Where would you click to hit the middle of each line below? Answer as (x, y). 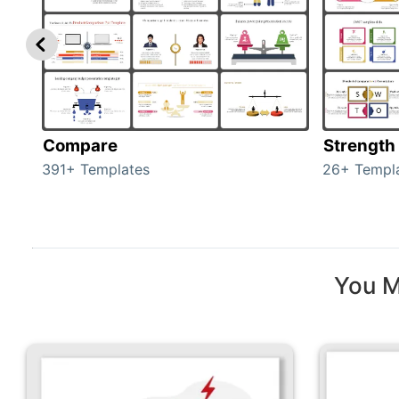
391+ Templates (96, 169)
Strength (359, 145)
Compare (80, 145)
